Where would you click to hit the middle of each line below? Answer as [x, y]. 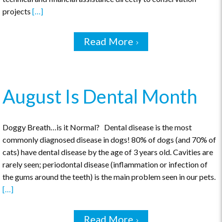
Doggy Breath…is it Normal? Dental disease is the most [97, 127]
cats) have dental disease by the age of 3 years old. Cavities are [108, 152]
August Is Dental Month [100, 96]
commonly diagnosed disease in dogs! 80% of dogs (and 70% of [109, 140]
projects [17, 11]
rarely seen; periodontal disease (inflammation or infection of [105, 165]
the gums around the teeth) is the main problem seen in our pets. [109, 177]
